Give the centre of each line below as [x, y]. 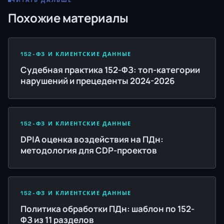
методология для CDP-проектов [89, 150]
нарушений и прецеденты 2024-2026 [98, 81]
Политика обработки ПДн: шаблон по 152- [107, 209]
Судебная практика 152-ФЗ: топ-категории [110, 70]
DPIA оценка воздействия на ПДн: [92, 139]
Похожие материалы [68, 18]
